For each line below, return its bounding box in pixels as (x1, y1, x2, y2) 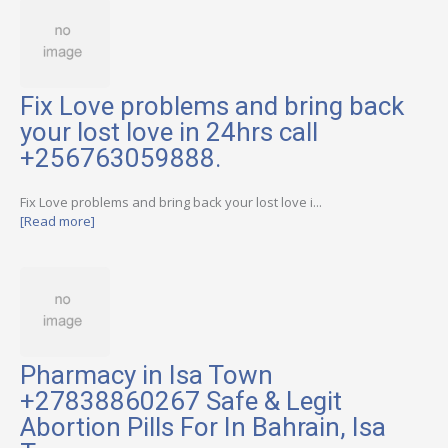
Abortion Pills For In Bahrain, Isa (20, 411, 386, 442)
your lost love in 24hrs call (20, 116, 318, 147)
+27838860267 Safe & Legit (20, 385, 342, 416)
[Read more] (20, 212, 95, 231)
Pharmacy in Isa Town (20, 359, 273, 390)
